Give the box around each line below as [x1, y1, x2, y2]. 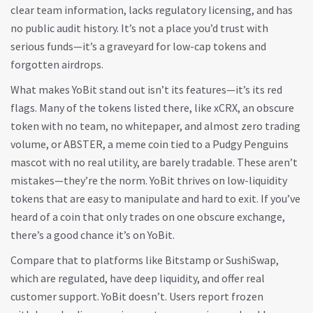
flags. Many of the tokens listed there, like [10, 101, 214, 115]
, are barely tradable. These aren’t [137, 155, 298, 169]
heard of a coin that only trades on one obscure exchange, [10, 210, 285, 224]
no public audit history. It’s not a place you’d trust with [10, 21, 268, 35]
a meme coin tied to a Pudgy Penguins [108, 137, 289, 151]
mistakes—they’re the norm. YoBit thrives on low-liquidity [10, 173, 287, 187]
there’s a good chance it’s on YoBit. [10, 228, 175, 242]
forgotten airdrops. [10, 57, 103, 71]
